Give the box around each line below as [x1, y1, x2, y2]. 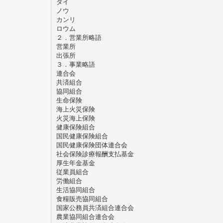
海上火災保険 [56, 105, 95, 113]
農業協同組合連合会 [56, 213, 114, 221]
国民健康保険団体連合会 [56, 141, 127, 149]
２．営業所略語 [56, 33, 102, 41]
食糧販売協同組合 [56, 195, 108, 203]
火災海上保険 [56, 114, 95, 122]
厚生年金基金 [56, 159, 95, 167]
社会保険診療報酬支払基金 [56, 150, 134, 158]
